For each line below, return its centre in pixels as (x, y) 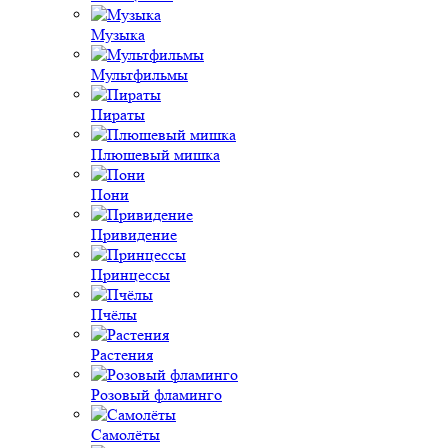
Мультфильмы (139, 74)
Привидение (134, 234)
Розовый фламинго (156, 394)
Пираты (118, 114)
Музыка (118, 34)
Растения (122, 354)
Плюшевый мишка (155, 154)
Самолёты (125, 434)
